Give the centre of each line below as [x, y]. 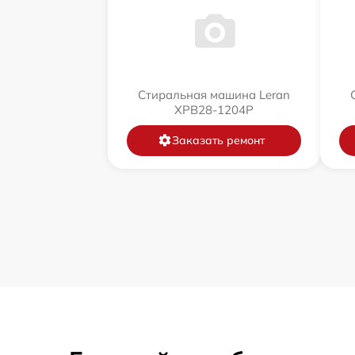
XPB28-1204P [214, 109]
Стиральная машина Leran [214, 94]
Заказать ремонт [218, 140]
